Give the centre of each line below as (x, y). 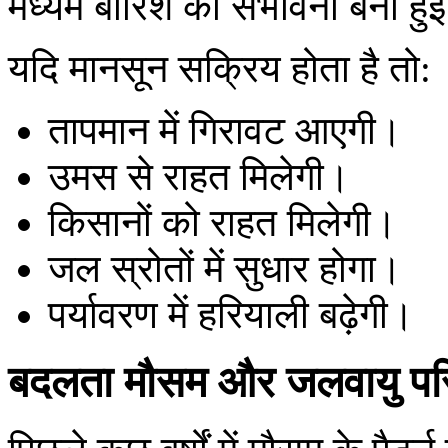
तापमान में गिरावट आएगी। (225, 131)
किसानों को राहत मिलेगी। (222, 223)
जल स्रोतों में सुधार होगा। (225, 269)
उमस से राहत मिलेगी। (199, 177)
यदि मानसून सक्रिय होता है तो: (219, 69)
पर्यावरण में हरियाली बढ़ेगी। (231, 315)
